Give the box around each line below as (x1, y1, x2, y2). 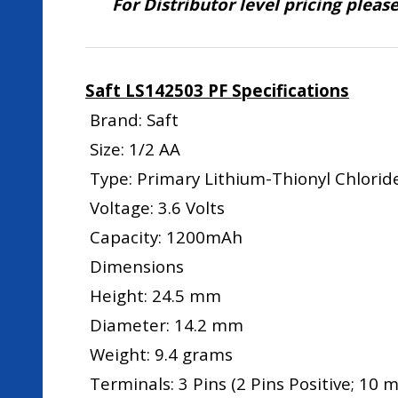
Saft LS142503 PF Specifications (85, 79, 349, 101)
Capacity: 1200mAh (85, 226, 243, 248)
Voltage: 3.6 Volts (85, 196, 225, 219)
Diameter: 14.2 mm (85, 314, 243, 336)
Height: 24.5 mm (85, 284, 221, 306)
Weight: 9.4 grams (85, 343, 233, 365)
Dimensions (85, 255, 184, 277)
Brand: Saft (85, 108, 179, 131)
